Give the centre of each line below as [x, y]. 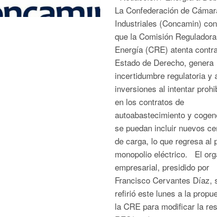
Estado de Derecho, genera [164, 62]
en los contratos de [149, 101]
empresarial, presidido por [162, 167]
